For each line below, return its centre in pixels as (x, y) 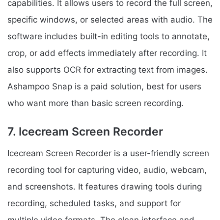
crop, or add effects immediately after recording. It (107, 53)
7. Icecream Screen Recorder (85, 131)
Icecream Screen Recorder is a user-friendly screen (108, 153)
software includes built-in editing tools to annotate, (109, 36)
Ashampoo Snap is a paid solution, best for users (104, 86)
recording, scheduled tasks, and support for (94, 204)
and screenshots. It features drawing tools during (105, 187)
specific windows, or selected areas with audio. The (110, 19)
